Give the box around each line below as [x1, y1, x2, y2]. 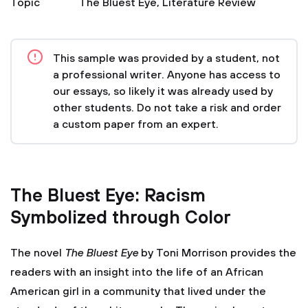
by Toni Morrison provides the [138, 246, 296, 260]
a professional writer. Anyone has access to [53, 68, 280, 82]
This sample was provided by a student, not [53, 52, 280, 65]
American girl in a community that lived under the [10, 285, 266, 298]
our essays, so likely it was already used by [53, 85, 273, 98]
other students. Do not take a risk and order [53, 101, 281, 115]
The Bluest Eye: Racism [10, 185, 206, 208]
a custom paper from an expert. [53, 118, 219, 131]
